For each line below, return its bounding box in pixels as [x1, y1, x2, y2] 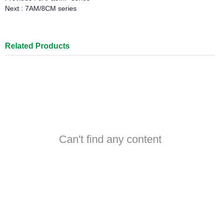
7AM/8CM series [25, 4, 77, 13]
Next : [5, 4, 25, 13]
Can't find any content [58, 133, 162, 146]
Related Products [5, 42, 70, 51]
